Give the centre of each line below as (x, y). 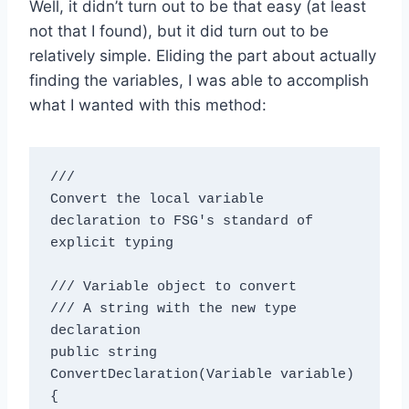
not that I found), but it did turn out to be (179, 31)
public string (103, 353)
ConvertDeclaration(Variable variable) (202, 375)
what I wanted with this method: (148, 105)
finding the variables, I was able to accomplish (199, 80)
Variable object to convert (189, 288)
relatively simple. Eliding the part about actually (203, 55)
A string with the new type (189, 309)
